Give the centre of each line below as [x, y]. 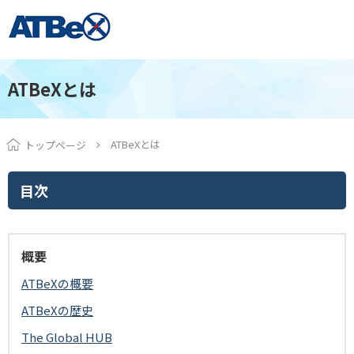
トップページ [55, 145]
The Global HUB [67, 337]
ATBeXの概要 [57, 283]
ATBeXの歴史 [57, 310]
